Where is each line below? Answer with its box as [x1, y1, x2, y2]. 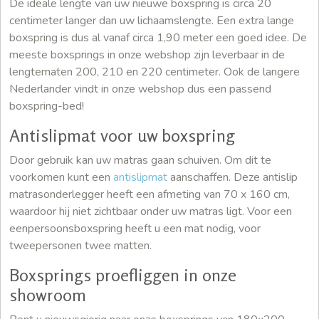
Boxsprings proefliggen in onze [9, 265, 236, 286]
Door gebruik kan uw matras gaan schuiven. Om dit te [9, 152, 271, 169]
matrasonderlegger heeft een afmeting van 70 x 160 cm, [9, 187, 290, 203]
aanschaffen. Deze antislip [167, 169, 298, 186]
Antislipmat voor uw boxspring [9, 125, 235, 147]
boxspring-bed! [9, 98, 84, 115]
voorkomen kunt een [9, 169, 113, 186]
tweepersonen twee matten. [9, 238, 152, 254]
